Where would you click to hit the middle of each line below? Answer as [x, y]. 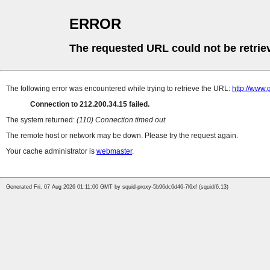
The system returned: [41, 120]
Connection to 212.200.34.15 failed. [90, 105]
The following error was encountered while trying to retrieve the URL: [119, 89]
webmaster [114, 152]
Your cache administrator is [51, 152]
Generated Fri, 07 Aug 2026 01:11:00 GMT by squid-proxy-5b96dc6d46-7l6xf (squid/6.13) [117, 187]
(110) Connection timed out [121, 120]
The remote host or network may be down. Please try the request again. [122, 136]
